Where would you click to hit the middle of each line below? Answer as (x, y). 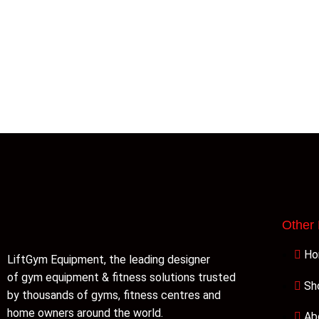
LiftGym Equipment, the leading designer (109, 260)
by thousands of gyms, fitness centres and (114, 296)
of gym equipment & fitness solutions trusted (121, 278)
